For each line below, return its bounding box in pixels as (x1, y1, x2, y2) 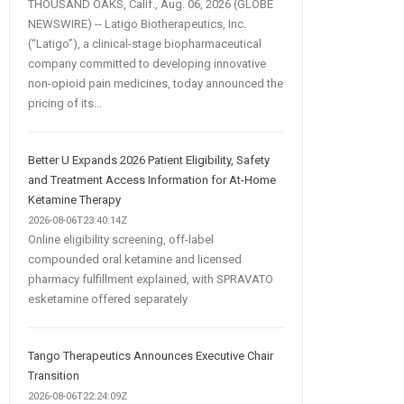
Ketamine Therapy (27, 192, 121, 207)
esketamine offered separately (27, 291, 188, 306)
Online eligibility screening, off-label (27, 232, 214, 246)
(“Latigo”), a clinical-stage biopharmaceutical (27, 36, 262, 50)
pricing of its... (27, 96, 102, 110)
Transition (27, 368, 79, 382)
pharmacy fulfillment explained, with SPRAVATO (27, 271, 273, 286)
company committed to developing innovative (27, 56, 266, 70)
